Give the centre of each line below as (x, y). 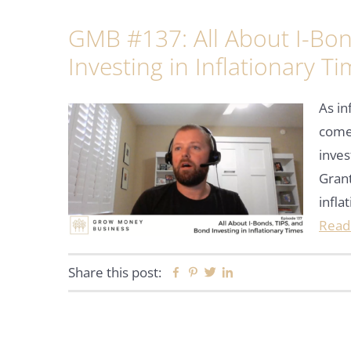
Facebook (211, 273)
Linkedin (259, 273)
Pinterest (227, 273)
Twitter (238, 273)
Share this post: (115, 272)
